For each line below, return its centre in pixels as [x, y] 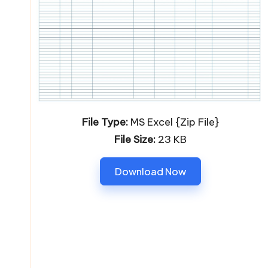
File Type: [105, 122]
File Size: [135, 139]
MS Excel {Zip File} [173, 122]
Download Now [150, 171]
